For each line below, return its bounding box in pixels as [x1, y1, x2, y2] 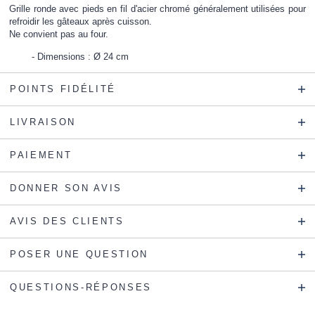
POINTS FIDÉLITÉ [10, 83, 116, 94]
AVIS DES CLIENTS [10, 215, 124, 226]
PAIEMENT [10, 149, 72, 160]
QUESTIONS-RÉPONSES [10, 281, 152, 292]
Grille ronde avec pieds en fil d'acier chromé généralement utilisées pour [9, 4, 306, 15]
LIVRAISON [10, 116, 76, 127]
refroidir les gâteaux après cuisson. [9, 16, 153, 27]
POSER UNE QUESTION [10, 248, 148, 259]
